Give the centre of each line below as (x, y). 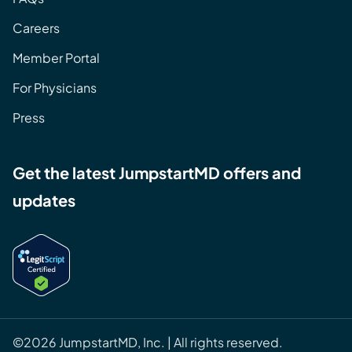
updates (44, 200)
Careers (36, 27)
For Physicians (55, 87)
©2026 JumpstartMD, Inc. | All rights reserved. (148, 342)
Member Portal (56, 57)
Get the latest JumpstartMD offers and (157, 172)
